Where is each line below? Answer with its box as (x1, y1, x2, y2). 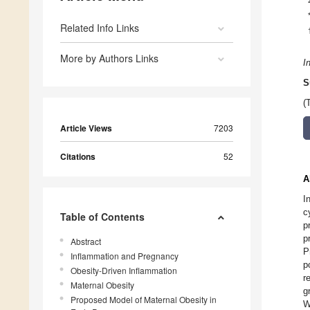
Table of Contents (60, 210, 145, 224)
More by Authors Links (60, 51, 158, 66)
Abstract (71, 235, 101, 248)
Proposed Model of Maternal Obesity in (71, 293, 217, 306)
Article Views (60, 122, 112, 135)
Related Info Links (60, 21, 139, 35)
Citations (60, 150, 95, 163)
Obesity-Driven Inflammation (71, 264, 177, 277)
